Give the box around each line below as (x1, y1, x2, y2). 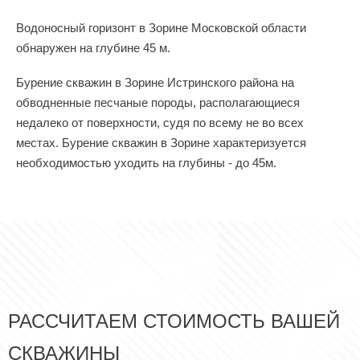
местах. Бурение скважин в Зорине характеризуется (16, 135, 306, 149)
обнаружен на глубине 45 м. (16, 40, 170, 55)
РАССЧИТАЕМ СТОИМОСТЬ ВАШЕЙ (8, 309, 340, 332)
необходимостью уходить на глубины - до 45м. (16, 155, 276, 170)
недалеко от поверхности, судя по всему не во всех (16, 115, 304, 129)
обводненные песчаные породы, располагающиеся (16, 95, 300, 109)
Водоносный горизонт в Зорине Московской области (16, 20, 306, 35)
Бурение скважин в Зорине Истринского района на (16, 75, 294, 89)
